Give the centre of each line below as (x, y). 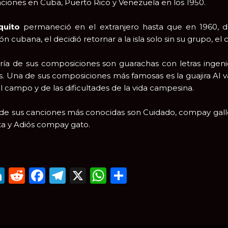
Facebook (84, 175)
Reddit (52, 175)
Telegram (104, 175)
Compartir (168, 175)
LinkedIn (40, 175)
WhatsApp (149, 175)
